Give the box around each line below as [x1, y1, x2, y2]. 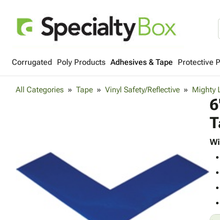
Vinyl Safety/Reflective [105, 85, 180, 94]
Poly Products [57, 57, 106, 67]
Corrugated [12, 57, 52, 67]
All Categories [16, 85, 64, 94]
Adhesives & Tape [110, 57, 173, 67]
